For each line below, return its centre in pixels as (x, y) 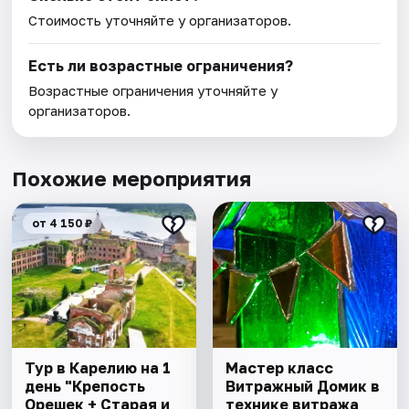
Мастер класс (279, 368)
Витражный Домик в (302, 387)
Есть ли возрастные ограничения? (161, 66)
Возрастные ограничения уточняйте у (153, 91)
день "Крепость (85, 387)
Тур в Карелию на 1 (98, 368)
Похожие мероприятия (132, 179)
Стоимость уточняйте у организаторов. (160, 21)
